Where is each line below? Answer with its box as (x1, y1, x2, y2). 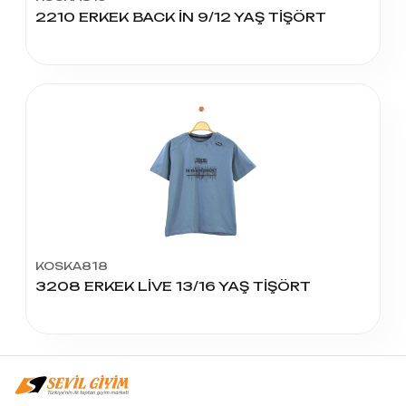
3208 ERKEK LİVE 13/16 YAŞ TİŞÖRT (35, 278, 312, 295)
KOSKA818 (35, 259, 109, 274)
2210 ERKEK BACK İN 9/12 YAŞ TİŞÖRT (35, 9, 327, 25)
